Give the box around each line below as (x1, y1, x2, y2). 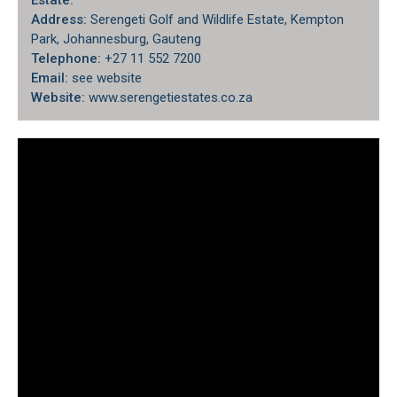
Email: (31, 70, 68, 86)
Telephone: (31, 51, 101, 66)
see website (68, 70, 142, 86)
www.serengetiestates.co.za (85, 90, 253, 105)
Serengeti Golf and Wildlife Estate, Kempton (87, 12, 344, 27)
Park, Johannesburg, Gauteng (31, 31, 201, 47)
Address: (31, 12, 87, 27)
